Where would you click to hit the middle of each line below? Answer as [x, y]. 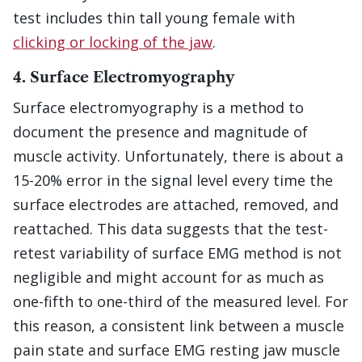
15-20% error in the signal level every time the [173, 181]
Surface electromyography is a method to [158, 108]
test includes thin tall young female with [154, 18]
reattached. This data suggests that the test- [170, 229]
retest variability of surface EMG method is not [177, 253]
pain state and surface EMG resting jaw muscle [177, 350]
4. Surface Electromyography [124, 78]
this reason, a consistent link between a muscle [179, 326]
